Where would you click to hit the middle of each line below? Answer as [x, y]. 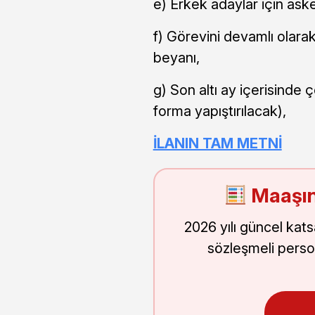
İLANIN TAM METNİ [217, 144]
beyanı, [176, 58]
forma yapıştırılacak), [219, 111]
